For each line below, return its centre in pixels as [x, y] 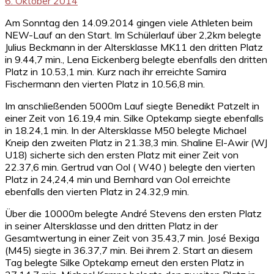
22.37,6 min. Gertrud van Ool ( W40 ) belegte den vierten [130, 167]
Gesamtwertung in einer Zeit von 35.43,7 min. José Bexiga [132, 238]
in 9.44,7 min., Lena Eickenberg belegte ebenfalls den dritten [136, 59]
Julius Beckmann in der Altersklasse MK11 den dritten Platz [134, 47]
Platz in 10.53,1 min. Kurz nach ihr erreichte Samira [116, 71]
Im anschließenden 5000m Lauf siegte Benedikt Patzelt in [132, 106]
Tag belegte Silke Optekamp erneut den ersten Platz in [124, 262]
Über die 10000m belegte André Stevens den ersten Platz [133, 213]
